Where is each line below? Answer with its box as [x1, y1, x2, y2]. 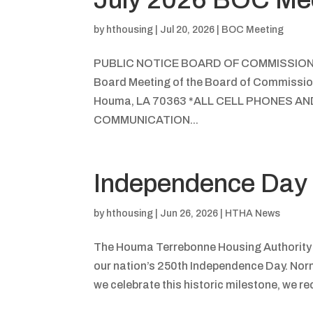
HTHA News [225, 208, 281, 219]
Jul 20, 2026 [160, 24, 215, 35]
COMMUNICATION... [94, 113, 199, 126]
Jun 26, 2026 [160, 208, 219, 219]
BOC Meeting [221, 24, 284, 35]
